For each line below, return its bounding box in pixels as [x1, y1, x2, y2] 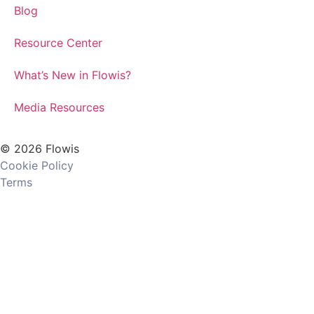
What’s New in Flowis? [14, 68, 131, 82]
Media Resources [14, 100, 104, 114]
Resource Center [14, 36, 102, 50]
